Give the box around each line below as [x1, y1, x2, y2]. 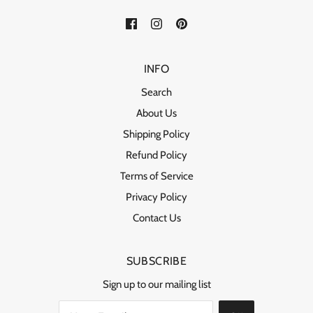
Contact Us [132, 211, 181, 224]
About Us [136, 106, 177, 119]
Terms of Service [119, 169, 194, 182]
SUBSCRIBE [126, 254, 187, 268]
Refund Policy [126, 148, 187, 161]
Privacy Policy [126, 190, 187, 203]
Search [141, 85, 172, 99]
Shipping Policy [123, 127, 190, 140]
